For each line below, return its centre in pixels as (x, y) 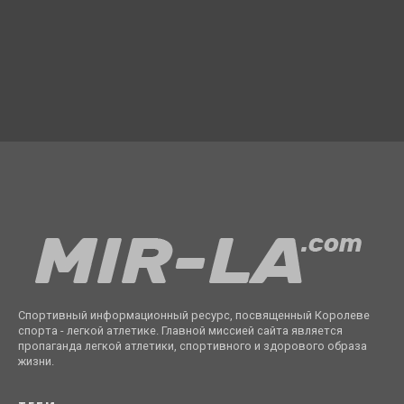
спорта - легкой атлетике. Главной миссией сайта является (180, 331)
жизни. (36, 361)
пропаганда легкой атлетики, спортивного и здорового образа (192, 346)
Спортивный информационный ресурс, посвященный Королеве (193, 315)
